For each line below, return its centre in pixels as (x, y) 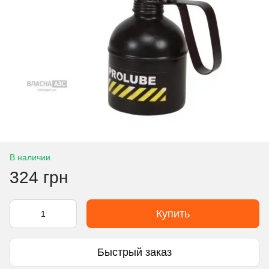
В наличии (30, 157)
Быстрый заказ (134, 252)
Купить (173, 214)
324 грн (39, 177)
